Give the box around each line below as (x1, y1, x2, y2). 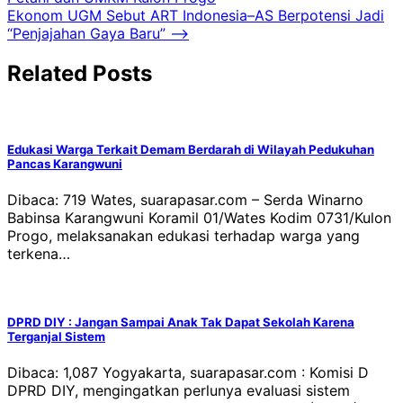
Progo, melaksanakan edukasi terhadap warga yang (7, 226, 360, 245)
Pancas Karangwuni (7, 156, 122, 171)
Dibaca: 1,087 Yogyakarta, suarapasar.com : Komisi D (7, 363, 369, 382)
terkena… (7, 244, 70, 263)
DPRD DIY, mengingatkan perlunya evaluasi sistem (7, 381, 350, 400)
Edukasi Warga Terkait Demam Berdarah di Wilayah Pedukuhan (7, 141, 374, 157)
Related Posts (7, 59, 152, 86)
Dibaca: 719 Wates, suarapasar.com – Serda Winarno (7, 190, 363, 209)
